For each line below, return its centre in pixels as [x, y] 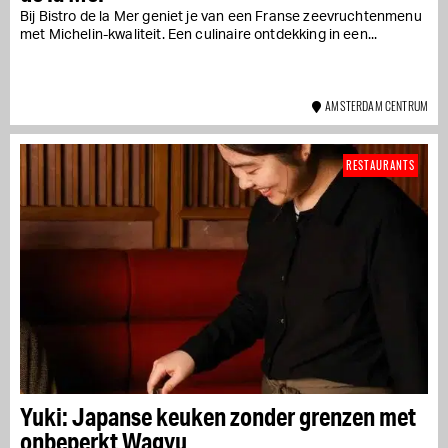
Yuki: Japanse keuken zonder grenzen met [218, 416]
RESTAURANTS [380, 164]
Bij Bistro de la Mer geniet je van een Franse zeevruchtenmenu [221, 16]
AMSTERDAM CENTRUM [374, 105]
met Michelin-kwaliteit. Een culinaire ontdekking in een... [199, 34]
